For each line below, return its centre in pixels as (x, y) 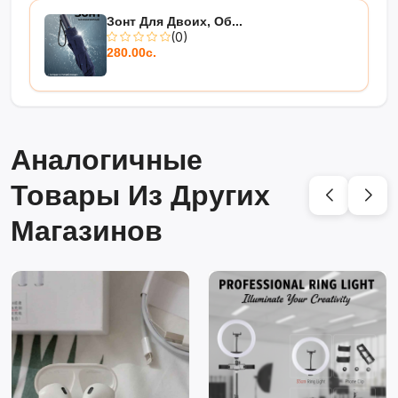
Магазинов (87, 231)
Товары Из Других (140, 196)
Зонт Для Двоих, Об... (175, 22)
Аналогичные (107, 160)
